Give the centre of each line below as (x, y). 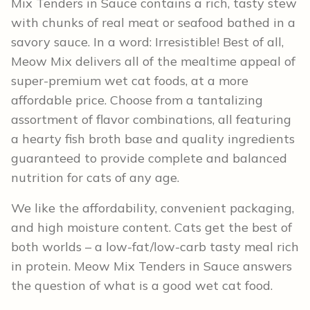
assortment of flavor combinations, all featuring (151, 119)
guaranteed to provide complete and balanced (149, 158)
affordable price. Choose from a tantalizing (137, 100)
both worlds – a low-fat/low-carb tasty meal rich (155, 246)
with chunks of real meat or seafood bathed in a (153, 22)
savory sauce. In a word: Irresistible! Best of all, (147, 42)
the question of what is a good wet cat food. (142, 285)
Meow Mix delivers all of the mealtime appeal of (153, 61)
